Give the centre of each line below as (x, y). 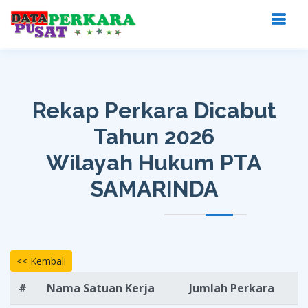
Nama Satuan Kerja (101, 288)
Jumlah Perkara (232, 288)
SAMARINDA (154, 189)
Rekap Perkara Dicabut (154, 110)
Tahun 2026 (154, 136)
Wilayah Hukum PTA (154, 163)
